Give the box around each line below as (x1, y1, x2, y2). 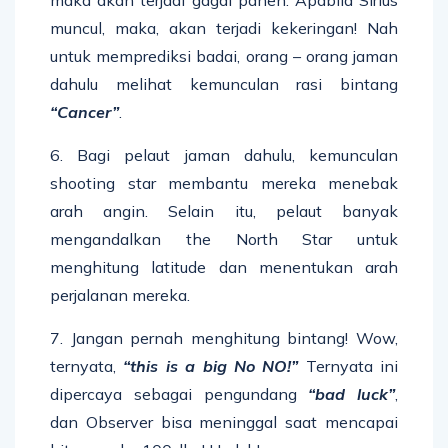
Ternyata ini (298, 355, 398, 376)
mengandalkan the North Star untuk (50, 228, 398, 249)
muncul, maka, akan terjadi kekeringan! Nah (50, 17, 398, 38)
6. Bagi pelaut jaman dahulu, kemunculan (50, 144, 398, 165)
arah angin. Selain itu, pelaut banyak (50, 200, 398, 221)
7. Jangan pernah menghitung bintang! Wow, (50, 327, 398, 348)
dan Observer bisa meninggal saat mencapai (50, 411, 398, 432)
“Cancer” (50, 101, 119, 122)
